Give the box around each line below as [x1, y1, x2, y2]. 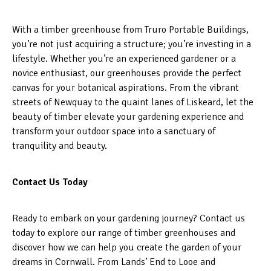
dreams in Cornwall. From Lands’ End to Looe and [12, 255, 215, 268]
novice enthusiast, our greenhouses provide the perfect [12, 67, 241, 79]
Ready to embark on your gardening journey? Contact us [12, 212, 245, 224]
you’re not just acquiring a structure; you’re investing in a [12, 38, 251, 50]
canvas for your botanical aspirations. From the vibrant [12, 81, 239, 94]
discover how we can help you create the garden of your [12, 241, 241, 253]
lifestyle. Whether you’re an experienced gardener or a [12, 52, 236, 65]
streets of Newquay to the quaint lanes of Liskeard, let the [12, 96, 253, 108]
